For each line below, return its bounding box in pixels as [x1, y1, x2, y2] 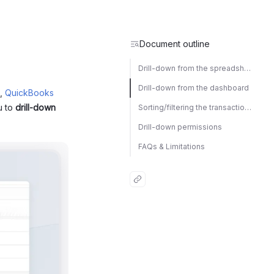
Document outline [139, 39, 210, 49]
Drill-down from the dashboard [138, 83, 249, 92]
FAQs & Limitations [138, 142, 205, 151]
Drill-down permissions [138, 122, 222, 131]
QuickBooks [5, 87, 54, 98]
